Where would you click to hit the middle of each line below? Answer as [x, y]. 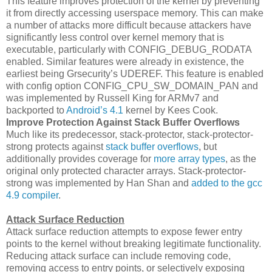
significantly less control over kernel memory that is [115, 37]
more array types [189, 158]
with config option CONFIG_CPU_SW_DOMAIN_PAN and [132, 86]
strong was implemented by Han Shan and [99, 183]
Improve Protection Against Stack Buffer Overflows [123, 122]
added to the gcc [227, 183]
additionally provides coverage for [80, 158]
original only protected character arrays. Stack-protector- [126, 171]
